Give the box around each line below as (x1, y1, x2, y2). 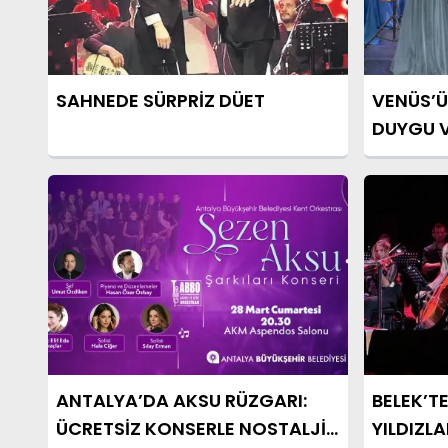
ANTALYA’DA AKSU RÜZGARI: (56, 388, 307, 413)
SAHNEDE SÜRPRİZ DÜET (56, 88, 265, 113)
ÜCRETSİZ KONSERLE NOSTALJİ (56, 416, 326, 441)
